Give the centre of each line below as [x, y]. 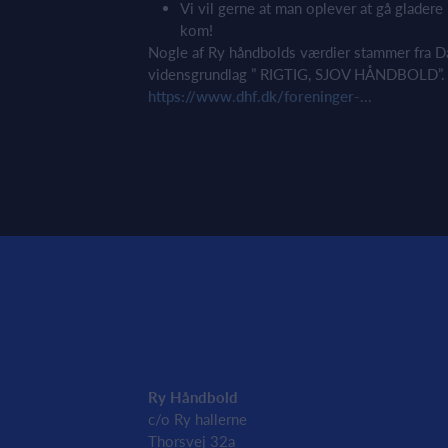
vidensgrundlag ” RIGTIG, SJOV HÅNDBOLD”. [296, 74]
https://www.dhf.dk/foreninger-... [260, 96]
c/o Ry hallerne [197, 419]
